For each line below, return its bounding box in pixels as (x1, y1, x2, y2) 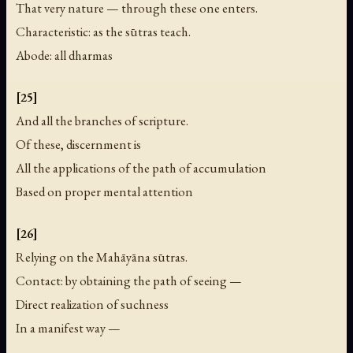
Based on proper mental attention (16, 182, 193, 200)
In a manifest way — (16, 318, 121, 336)
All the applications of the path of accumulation (16, 158, 266, 176)
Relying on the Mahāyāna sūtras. (16, 247, 188, 266)
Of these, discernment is (16, 135, 141, 153)
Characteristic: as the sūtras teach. (16, 22, 191, 40)
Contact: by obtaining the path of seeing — (16, 271, 242, 289)
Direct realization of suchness (16, 295, 169, 313)
